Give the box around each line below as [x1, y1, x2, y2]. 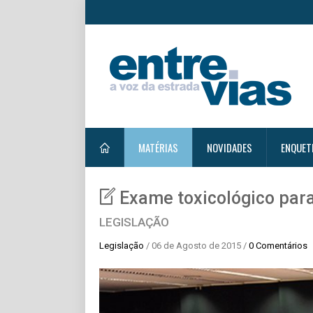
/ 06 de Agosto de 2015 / [144, 240, 249, 251]
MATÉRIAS [138, 140, 178, 155]
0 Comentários [249, 240, 307, 251]
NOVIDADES [207, 140, 252, 155]
